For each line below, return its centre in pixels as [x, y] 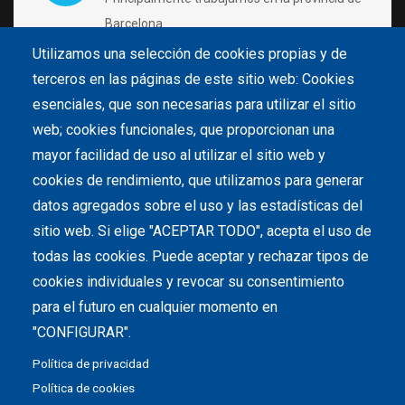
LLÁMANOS [153, 213]
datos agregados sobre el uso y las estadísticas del [198, 206]
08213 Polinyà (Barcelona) [180, 146]
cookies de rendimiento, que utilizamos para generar [198, 181]
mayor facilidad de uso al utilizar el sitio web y [179, 155]
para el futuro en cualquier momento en [155, 307]
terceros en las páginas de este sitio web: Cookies [193, 80]
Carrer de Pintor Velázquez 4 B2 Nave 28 [221, 121]
